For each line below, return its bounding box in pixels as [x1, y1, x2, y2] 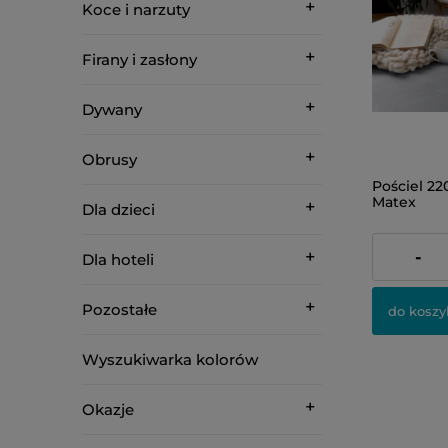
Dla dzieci [82, 200, 155, 219]
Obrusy [82, 150, 137, 169]
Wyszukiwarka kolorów [82, 350, 258, 369]
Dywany [82, 100, 142, 119]
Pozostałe [82, 300, 157, 319]
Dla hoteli [82, 250, 154, 269]
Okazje [82, 400, 134, 419]
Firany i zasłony [82, 50, 197, 69]
